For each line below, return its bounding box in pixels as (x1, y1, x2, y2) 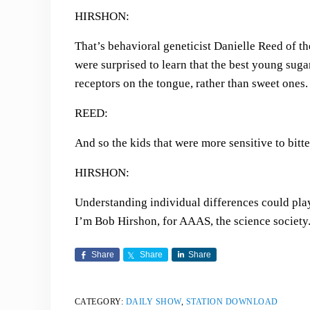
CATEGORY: (74, 297, 126, 307)
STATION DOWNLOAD (185, 297, 278, 307)
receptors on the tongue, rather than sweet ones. (74, 77, 308, 90)
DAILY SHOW (125, 297, 181, 307)
